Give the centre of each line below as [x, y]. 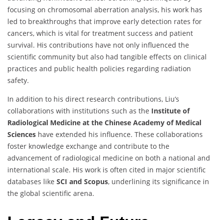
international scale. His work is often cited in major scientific [107, 169]
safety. [18, 80]
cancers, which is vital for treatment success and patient [100, 33]
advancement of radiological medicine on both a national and [109, 158]
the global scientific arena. [51, 193]
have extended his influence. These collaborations [119, 134]
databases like [32, 181]
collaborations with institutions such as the [79, 110]
